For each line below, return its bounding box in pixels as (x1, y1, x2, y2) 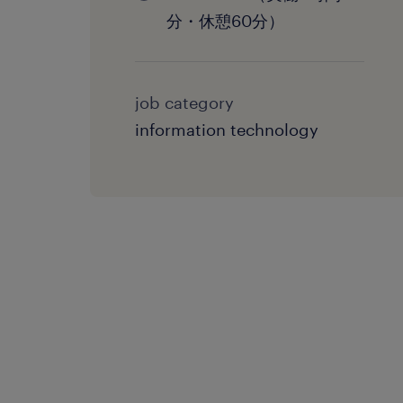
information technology (135, 120, 318, 139)
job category (135, 93, 234, 112)
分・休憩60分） (166, 11, 284, 31)
